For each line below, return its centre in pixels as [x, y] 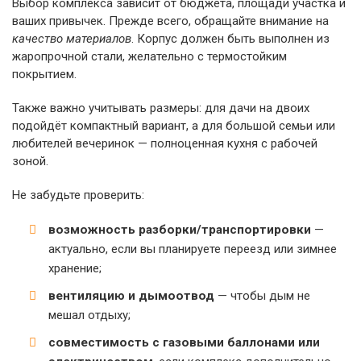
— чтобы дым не [262, 296]
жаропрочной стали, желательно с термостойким [149, 56]
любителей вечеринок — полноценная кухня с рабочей [165, 143]
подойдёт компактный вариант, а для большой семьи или [174, 126]
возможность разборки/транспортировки [180, 230]
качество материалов [72, 39]
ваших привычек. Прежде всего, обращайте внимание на [170, 21]
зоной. [30, 161]
